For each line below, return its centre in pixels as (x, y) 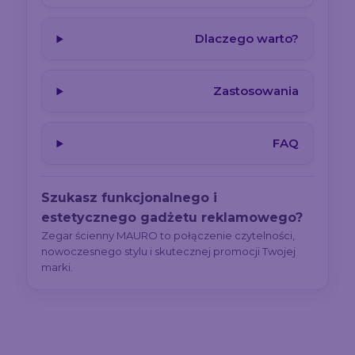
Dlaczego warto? (246, 39)
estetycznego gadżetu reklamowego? (172, 218)
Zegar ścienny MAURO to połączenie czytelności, (168, 236)
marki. (57, 267)
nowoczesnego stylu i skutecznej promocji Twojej (169, 252)
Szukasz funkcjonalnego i (130, 198)
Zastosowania (256, 91)
